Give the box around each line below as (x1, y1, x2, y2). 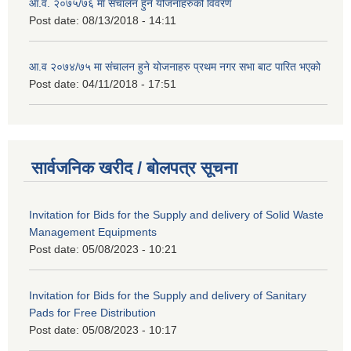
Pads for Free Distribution (29, 306, 156, 320)
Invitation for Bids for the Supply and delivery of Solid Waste (29, 208, 324, 222)
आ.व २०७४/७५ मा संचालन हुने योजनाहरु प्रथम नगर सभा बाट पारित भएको (29, 60, 320, 73)
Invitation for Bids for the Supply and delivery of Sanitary (29, 289, 306, 302)
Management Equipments (29, 226, 157, 239)
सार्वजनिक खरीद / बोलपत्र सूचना (31, 158, 237, 179)
